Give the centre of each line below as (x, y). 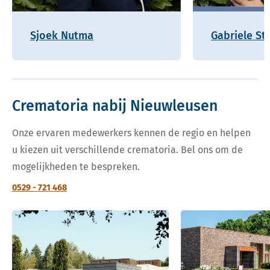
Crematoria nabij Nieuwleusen (115, 106)
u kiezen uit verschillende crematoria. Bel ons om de (127, 149)
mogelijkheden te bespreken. (76, 166)
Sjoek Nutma (62, 35)
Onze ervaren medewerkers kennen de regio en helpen (131, 133)
